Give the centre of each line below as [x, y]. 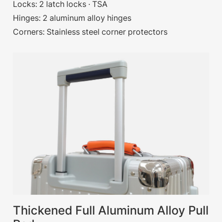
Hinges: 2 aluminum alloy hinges [72, 18]
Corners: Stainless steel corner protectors [90, 31]
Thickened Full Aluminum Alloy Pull [111, 210]
